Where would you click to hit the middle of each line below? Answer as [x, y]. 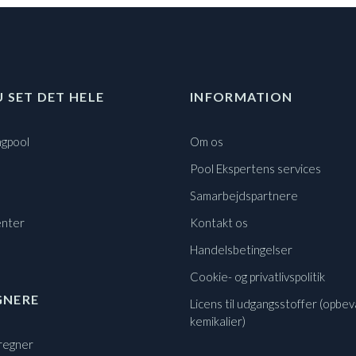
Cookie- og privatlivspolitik [257, 276]
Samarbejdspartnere [244, 195]
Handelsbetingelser [241, 249]
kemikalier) [218, 321]
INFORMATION [242, 96]
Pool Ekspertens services [255, 168]
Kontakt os [219, 222]
